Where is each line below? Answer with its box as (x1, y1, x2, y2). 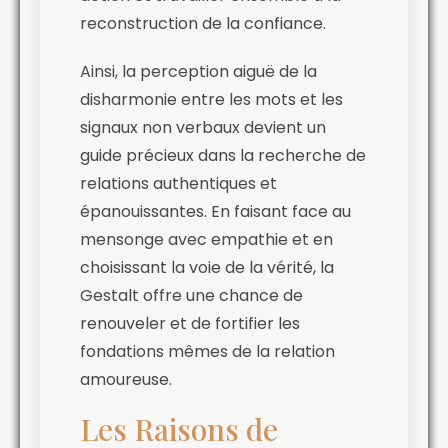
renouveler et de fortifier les (80, 312, 300, 336)
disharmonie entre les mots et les (80, 88, 343, 112)
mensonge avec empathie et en (80, 228, 333, 252)
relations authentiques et (80, 172, 277, 196)
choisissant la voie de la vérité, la (80, 256, 334, 280)
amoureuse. (80, 368, 172, 392)
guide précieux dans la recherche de (80, 144, 366, 168)
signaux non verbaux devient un (80, 116, 326, 140)
